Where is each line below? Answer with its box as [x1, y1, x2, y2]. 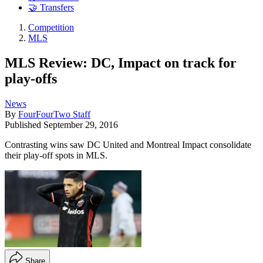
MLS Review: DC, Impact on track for [5, 55, 237, 70]
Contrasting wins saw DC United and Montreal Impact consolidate [5, 139, 251, 150]
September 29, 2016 [43, 119, 118, 130]
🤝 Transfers [28, 2, 74, 13]
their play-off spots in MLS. [5, 150, 107, 160]
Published [5, 119, 43, 130]
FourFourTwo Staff [18, 109, 90, 119]
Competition [28, 22, 74, 33]
